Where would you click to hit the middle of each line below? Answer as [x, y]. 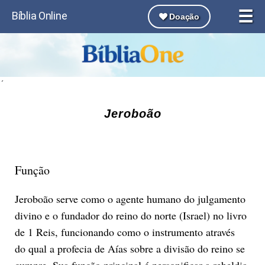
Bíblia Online [40, 16]
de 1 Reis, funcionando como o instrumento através [125, 232]
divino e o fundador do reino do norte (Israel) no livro [130, 215]
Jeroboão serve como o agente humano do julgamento [130, 198]
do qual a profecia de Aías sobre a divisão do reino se [130, 248]
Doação [183, 17]
